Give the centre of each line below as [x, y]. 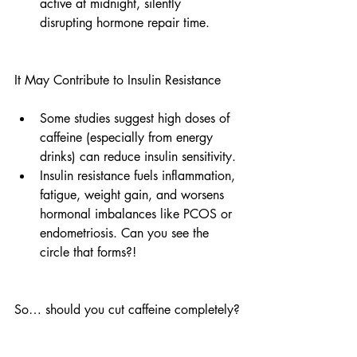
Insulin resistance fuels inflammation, [139, 176]
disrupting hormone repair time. [125, 23]
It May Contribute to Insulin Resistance [118, 80]
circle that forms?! [88, 252]
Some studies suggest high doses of [137, 118]
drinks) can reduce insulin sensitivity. [138, 157]
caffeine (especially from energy [128, 137]
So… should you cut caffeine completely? [127, 310]
